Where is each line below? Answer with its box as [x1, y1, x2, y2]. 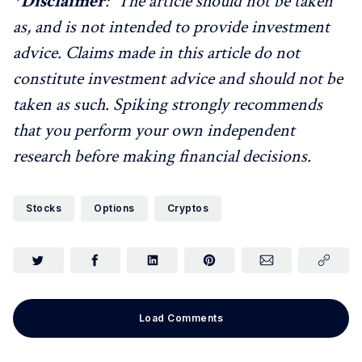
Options [94, 202, 135, 214]
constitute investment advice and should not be [13, 67, 343, 90]
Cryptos [166, 202, 208, 214]
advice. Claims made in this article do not [13, 41, 300, 65]
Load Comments [138, 312, 224, 324]
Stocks [26, 202, 61, 214]
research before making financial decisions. [13, 145, 311, 168]
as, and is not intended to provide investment [13, 15, 330, 39]
